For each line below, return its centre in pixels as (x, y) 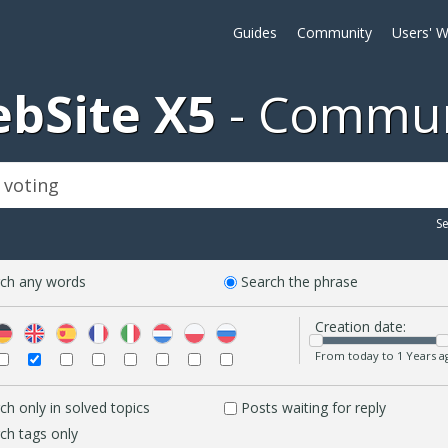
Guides (255, 32)
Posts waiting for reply (313, 407)
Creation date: (360, 326)
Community (334, 32)
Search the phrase (299, 281)
